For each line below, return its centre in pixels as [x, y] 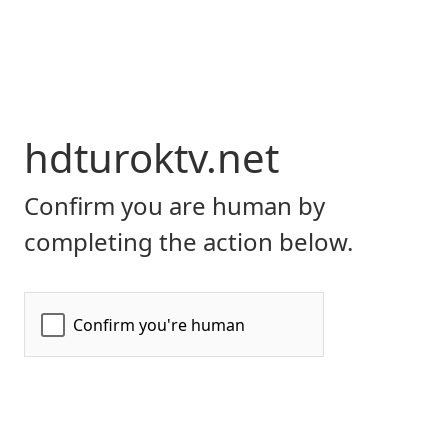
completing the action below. [188, 241]
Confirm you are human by [174, 205]
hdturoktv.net [151, 157]
